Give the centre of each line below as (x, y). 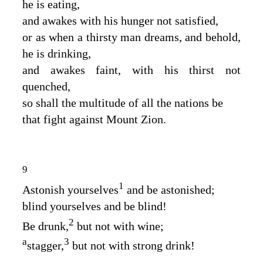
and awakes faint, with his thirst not (131, 70)
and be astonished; (169, 189)
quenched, (46, 86)
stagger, (45, 245)
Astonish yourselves (70, 189)
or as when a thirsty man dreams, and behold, (131, 37)
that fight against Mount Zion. (94, 119)
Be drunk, (45, 226)
